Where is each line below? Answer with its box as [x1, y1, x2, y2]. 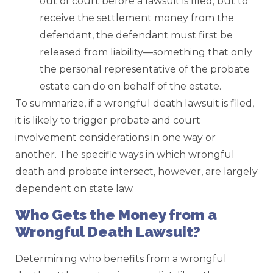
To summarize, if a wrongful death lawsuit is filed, [15, 97, 254, 110]
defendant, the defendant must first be [40, 29, 233, 41]
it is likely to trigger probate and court [15, 115, 200, 127]
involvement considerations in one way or [15, 132, 216, 144]
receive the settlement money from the [40, 12, 234, 24]
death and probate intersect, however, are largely [15, 166, 258, 178]
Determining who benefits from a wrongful [15, 252, 227, 264]
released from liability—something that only [40, 46, 252, 58]
